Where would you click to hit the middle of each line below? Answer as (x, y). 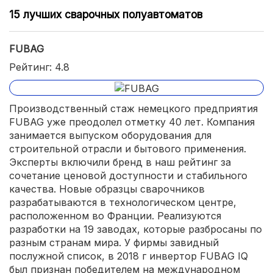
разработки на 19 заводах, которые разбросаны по (136, 229)
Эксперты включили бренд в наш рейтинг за (120, 162)
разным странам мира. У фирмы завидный (114, 242)
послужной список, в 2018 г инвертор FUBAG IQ (129, 256)
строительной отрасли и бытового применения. (128, 148)
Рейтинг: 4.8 (39, 67)
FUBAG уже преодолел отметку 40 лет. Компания (132, 122)
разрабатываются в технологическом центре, (123, 202)
